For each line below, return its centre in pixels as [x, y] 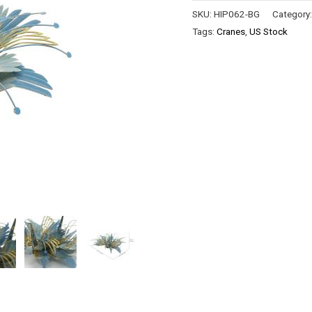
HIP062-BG [237, 14]
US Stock [269, 32]
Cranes [231, 32]
